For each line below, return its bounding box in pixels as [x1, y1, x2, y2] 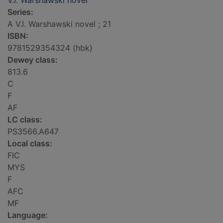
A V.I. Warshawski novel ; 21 [7, 19, 111, 29]
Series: [7, 7, 33, 17]
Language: [7, 210, 48, 221]
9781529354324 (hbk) [7, 43, 93, 53]
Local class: [7, 138, 52, 149]
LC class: [7, 114, 42, 125]
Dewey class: [7, 55, 58, 65]
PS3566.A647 [7, 126, 59, 137]
